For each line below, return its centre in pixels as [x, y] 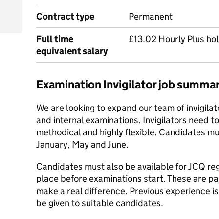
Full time [55, 39]
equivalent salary [72, 51]
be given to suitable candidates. [100, 203]
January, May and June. [82, 144]
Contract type [65, 16]
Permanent [151, 16]
